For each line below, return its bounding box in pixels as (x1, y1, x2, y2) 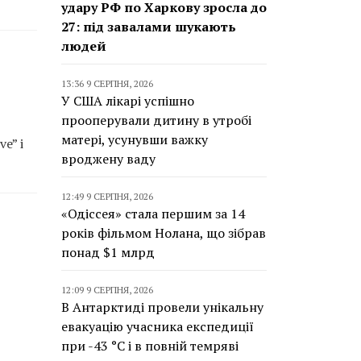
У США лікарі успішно (61, 92, 194, 110)
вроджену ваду (61, 150, 156, 168)
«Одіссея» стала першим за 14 (61, 205, 245, 222)
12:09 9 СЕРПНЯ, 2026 (61, 284, 153, 296)
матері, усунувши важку (61, 131, 208, 148)
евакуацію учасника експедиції (61, 317, 254, 335)
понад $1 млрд (61, 243, 155, 261)
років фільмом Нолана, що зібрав (61, 224, 266, 242)
